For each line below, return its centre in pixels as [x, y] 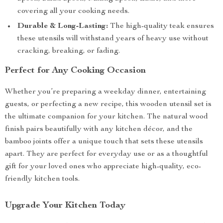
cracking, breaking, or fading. [69, 51]
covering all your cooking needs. [73, 11]
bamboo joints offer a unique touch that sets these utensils [104, 142]
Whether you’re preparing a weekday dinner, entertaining [106, 92]
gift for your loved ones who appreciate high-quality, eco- [103, 167]
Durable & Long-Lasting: [63, 26]
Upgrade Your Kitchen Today [65, 206]
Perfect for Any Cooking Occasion [75, 71]
